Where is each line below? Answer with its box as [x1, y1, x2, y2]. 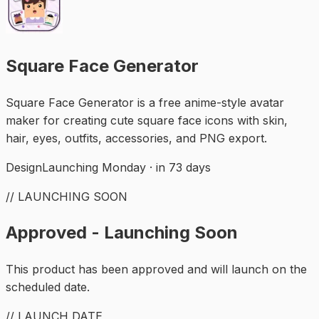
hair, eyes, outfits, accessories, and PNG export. [6, 130, 267, 145]
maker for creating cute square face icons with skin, [6, 113, 288, 127]
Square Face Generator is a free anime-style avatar [6, 95, 284, 110]
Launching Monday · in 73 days [42, 159, 211, 174]
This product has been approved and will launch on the [6, 262, 307, 277]
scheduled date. [6, 280, 90, 295]
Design [6, 159, 42, 174]
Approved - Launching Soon [6, 222, 238, 244]
